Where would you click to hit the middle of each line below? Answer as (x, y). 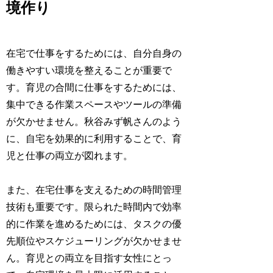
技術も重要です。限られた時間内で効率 (94, 207)
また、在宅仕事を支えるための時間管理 (94, 190)
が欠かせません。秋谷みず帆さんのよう (94, 121)
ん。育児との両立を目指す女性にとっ (89, 258)
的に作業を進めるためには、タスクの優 (94, 224)
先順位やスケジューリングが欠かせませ (94, 241)
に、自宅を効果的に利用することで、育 (94, 138)
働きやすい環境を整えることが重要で (89, 70)
